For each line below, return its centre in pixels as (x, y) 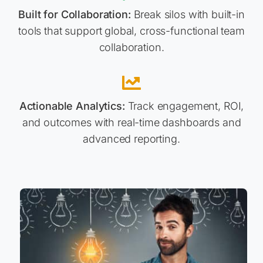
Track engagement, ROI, (184, 106)
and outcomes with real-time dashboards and (131, 123)
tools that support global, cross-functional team (131, 31)
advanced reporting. (131, 139)
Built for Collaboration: (75, 15)
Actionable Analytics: (72, 106)
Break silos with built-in (188, 15)
